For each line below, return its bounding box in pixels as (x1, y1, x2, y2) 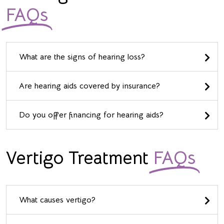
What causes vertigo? (19, 195, 95, 205)
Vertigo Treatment (6, 146, 153, 169)
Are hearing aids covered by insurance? (19, 81, 160, 91)
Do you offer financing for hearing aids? (19, 110, 163, 120)
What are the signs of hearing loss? (19, 52, 145, 62)
